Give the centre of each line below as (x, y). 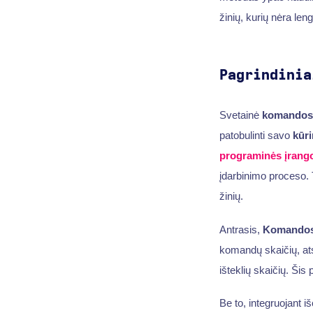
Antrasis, (241, 229)
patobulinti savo (256, 135)
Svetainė (240, 115)
